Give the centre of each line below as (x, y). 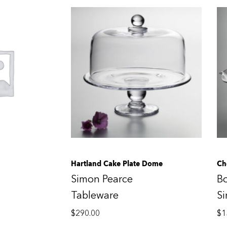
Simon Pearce (102, 179)
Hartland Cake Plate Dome (117, 163)
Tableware (94, 195)
